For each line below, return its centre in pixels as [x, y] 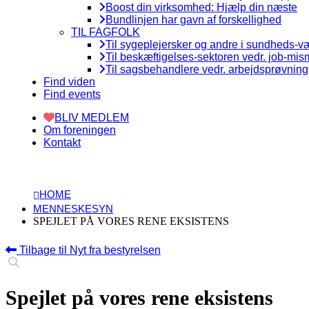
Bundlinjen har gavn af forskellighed [193, 20]
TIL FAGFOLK [106, 32]
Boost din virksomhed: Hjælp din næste [201, 7]
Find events [72, 94]
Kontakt [62, 142]
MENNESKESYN [73, 209]
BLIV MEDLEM [92, 118]
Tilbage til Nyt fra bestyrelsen [89, 250]
